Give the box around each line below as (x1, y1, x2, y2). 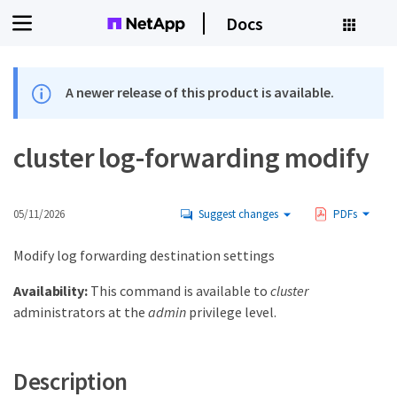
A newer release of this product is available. (66, 83, 335, 101)
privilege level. (186, 303, 276, 322)
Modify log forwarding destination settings (13, 246, 275, 265)
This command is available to (87, 282, 270, 300)
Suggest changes (198, 206, 278, 222)
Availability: (13, 282, 88, 300)
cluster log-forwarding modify (13, 140, 370, 176)
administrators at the (13, 303, 148, 322)
